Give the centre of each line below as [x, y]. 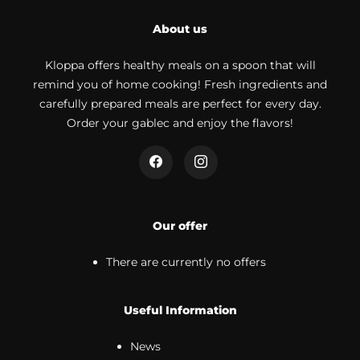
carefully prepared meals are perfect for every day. [180, 103]
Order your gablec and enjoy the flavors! [180, 123]
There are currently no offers [186, 262]
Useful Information [180, 310]
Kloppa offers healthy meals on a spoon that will [180, 65]
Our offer [180, 225]
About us [180, 29]
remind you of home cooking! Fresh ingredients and [180, 84]
